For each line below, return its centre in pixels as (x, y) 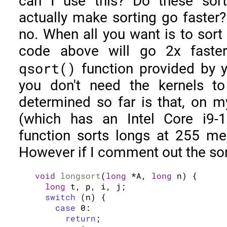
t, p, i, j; (96, 186)
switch (61, 197)
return (81, 218)
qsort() (47, 68)
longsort (81, 175)
